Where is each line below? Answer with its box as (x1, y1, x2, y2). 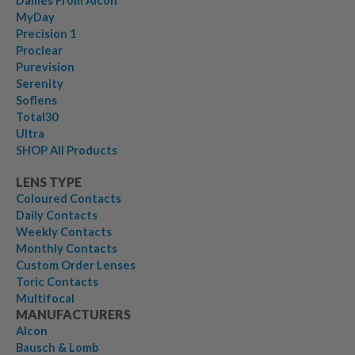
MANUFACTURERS (16, 306, 131, 322)
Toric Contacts (16, 274, 98, 288)
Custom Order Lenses (16, 258, 136, 272)
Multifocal (16, 291, 74, 305)
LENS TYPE (16, 174, 82, 189)
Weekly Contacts (16, 224, 112, 239)
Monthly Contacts (16, 241, 117, 255)
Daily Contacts (16, 208, 97, 222)
